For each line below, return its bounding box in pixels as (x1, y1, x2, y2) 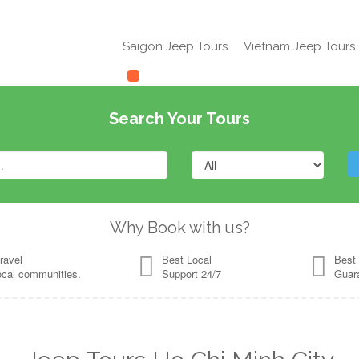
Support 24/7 (162, 266, 221, 281)
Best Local (162, 252, 212, 267)
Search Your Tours (109, 109, 250, 128)
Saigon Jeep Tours (123, 39, 228, 54)
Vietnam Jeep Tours (244, 39, 355, 54)
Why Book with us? (109, 218, 250, 237)
